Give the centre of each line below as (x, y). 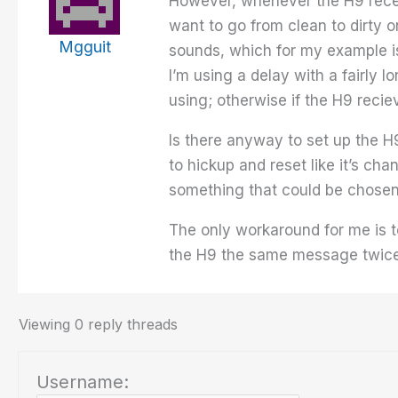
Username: (83, 382)
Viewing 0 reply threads (98, 325)
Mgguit (84, 47)
